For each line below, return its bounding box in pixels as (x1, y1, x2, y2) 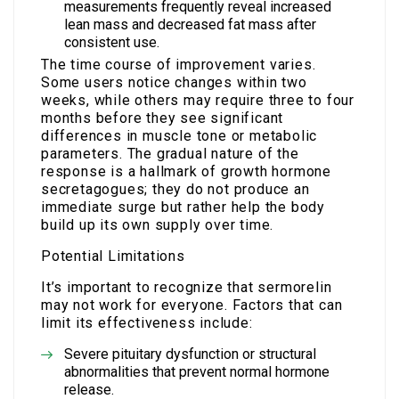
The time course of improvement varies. (41, 55, 316, 73)
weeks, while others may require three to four (41, 91, 354, 109)
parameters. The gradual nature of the (41, 144, 299, 162)
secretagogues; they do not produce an (41, 180, 310, 198)
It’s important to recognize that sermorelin (41, 278, 332, 296)
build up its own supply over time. (41, 216, 274, 233)
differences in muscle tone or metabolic (41, 126, 318, 144)
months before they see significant (41, 109, 284, 126)
